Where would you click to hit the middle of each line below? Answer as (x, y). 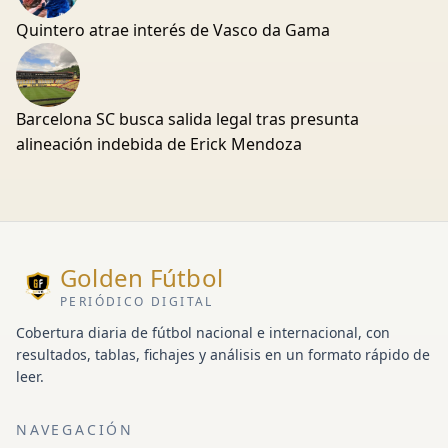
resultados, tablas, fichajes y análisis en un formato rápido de (223, 354)
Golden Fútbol (142, 277)
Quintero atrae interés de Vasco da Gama (173, 29)
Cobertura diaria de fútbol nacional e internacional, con (203, 332)
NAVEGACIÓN (75, 429)
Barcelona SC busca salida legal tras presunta (187, 118)
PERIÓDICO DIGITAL (137, 301)
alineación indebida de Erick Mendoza (159, 143)
